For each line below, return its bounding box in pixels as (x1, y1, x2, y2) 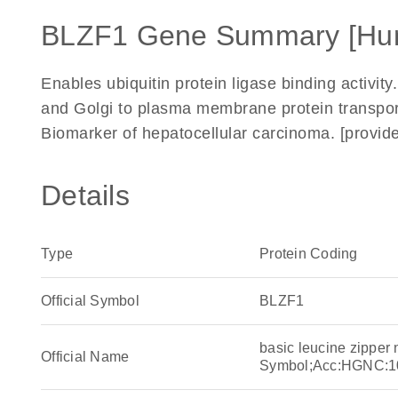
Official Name (41, 349, 130, 364)
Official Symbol (41, 293, 139, 308)
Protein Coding (259, 246, 358, 261)
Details (41, 179, 130, 211)
